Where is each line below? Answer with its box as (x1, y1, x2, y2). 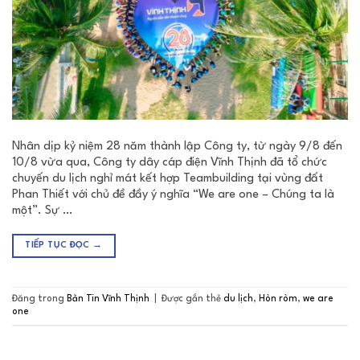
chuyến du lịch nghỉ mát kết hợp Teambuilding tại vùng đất (12, 172, 323, 185)
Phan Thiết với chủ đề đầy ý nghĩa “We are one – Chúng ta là (12, 188, 334, 201)
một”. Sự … (12, 204, 72, 217)
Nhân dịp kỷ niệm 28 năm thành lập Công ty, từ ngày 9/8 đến (12, 140, 342, 153)
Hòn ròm (259, 293, 297, 304)
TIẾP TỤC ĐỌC (25, 240, 93, 250)
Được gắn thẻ (162, 293, 223, 304)
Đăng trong (12, 293, 67, 304)
